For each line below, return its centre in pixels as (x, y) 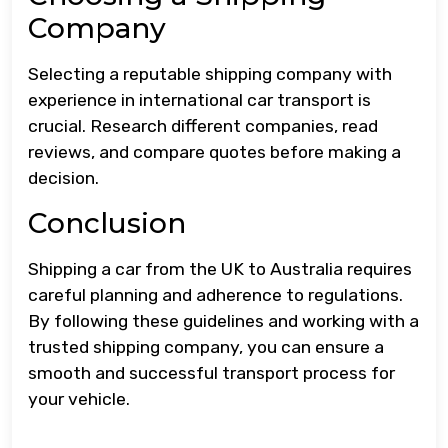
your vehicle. (79, 399)
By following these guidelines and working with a (223, 321)
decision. (63, 178)
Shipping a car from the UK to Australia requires (220, 269)
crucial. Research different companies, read (203, 126)
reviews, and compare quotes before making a (214, 152)
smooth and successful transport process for (211, 373)
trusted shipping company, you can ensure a (206, 347)
